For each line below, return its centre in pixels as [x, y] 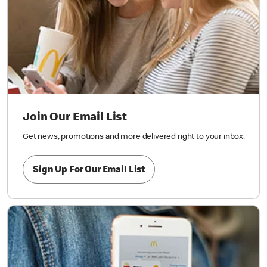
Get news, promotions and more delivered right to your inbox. [134, 137]
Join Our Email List [75, 118]
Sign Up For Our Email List [89, 170]
